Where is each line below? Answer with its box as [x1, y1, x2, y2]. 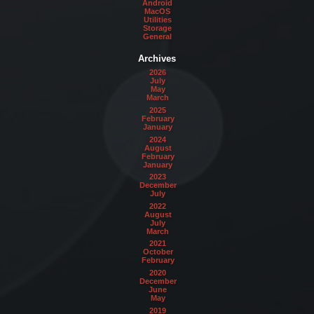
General [143, 32, 172, 41]
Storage [143, 23, 172, 32]
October [142, 247, 173, 257]
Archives [138, 53, 176, 64]
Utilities [143, 15, 172, 24]
